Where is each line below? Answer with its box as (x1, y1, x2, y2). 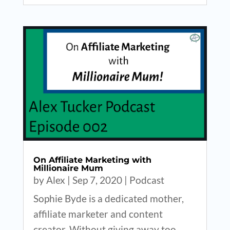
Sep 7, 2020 (72, 174, 122, 186)
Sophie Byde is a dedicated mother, (33, 193, 184, 205)
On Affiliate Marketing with (33, 155, 151, 165)
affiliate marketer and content (33, 208, 163, 220)
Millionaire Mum (33, 163, 103, 174)
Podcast (129, 174, 164, 186)
